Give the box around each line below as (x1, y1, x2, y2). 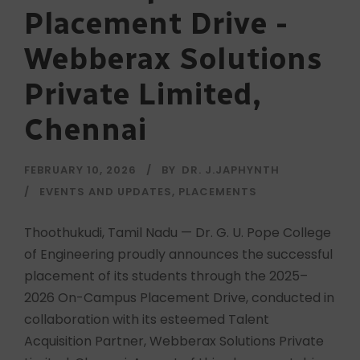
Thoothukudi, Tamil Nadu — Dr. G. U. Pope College (24, 223, 331, 242)
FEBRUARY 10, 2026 (24, 162, 137, 178)
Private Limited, (24, 76, 262, 112)
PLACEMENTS (178, 183, 257, 199)
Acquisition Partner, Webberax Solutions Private (24, 331, 324, 350)
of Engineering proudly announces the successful (24, 244, 333, 264)
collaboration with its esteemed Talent (24, 309, 269, 329)
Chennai (24, 111, 147, 147)
